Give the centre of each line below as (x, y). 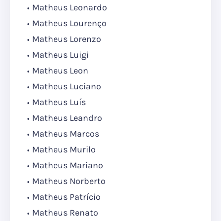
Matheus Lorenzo (67, 39)
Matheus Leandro (67, 118)
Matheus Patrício (66, 197)
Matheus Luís (59, 102)
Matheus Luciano (67, 87)
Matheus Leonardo (70, 8)
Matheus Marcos (66, 134)
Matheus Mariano (68, 166)
